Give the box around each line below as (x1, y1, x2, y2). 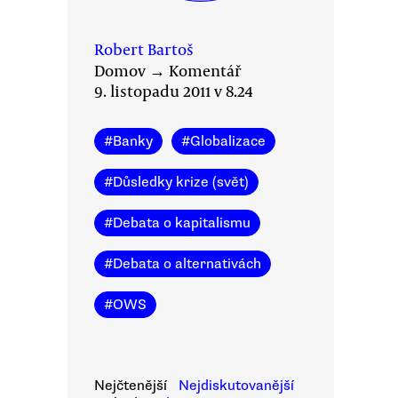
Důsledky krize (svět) (113, 173, 249, 191)
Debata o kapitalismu (113, 214, 251, 232)
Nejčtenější (94, 377, 167, 394)
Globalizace (190, 132, 266, 150)
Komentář (169, 60, 242, 81)
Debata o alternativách (113, 255, 261, 273)
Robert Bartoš (94, 38, 194, 60)
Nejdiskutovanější (178, 377, 294, 394)
